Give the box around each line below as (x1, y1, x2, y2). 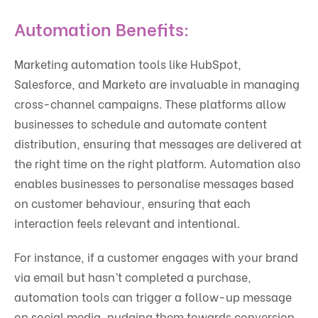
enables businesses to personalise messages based (14, 175, 294, 192)
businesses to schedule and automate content (14, 115, 267, 132)
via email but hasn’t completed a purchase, (14, 268, 251, 285)
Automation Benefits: (14, 16, 190, 41)
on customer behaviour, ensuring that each (14, 194, 251, 212)
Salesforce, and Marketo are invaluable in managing (14, 75, 300, 92)
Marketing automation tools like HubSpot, (14, 55, 241, 72)
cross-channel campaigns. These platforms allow (14, 95, 286, 112)
